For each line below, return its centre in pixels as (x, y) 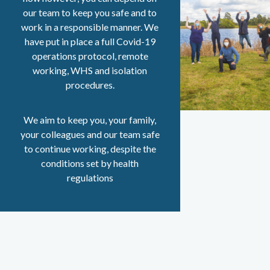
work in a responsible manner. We (90, 27)
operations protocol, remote (90, 55)
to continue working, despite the (90, 148)
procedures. (90, 84)
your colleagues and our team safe (90, 134)
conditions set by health (90, 163)
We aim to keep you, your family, (90, 119)
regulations (90, 177)
